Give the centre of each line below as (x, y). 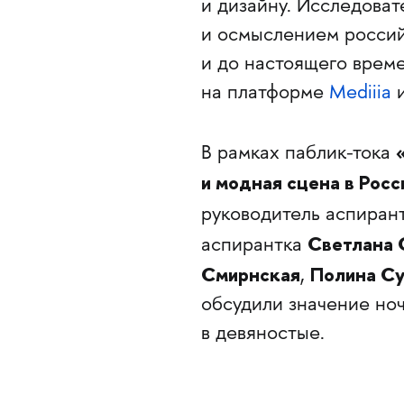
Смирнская (250, 275)
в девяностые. (262, 335)
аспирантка (254, 247)
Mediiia (360, 93)
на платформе (265, 93)
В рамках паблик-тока (298, 155)
